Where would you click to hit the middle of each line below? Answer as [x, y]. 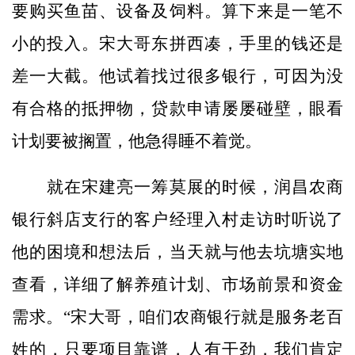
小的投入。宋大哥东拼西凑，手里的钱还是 [177, 43]
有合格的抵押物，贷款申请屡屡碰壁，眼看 [177, 108]
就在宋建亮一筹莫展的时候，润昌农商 [177, 187]
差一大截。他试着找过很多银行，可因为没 [177, 76]
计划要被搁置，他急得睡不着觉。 [137, 141]
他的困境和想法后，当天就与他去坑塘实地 [177, 252]
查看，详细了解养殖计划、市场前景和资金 [177, 285]
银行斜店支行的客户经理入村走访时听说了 [177, 220]
